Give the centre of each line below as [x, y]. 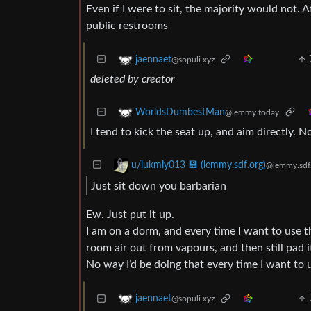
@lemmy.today [252, 113]
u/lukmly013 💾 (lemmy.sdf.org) [199, 166]
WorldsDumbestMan [180, 113]
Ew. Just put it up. [130, 215]
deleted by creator [132, 79]
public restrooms [127, 26]
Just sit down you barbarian [159, 186]
